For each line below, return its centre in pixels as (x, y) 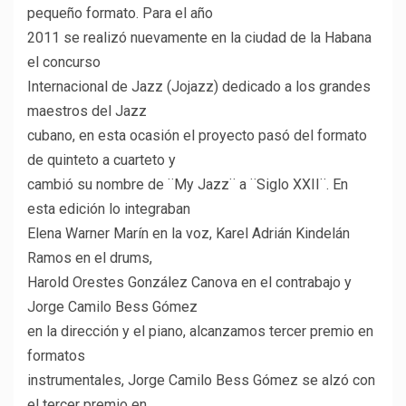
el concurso (64, 63)
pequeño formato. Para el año (120, 14)
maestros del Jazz (87, 111)
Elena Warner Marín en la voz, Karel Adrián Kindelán (188, 234)
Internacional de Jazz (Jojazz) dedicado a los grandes (199, 87)
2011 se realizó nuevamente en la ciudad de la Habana (199, 38)
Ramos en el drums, (90, 258)
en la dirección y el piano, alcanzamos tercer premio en (200, 332)
